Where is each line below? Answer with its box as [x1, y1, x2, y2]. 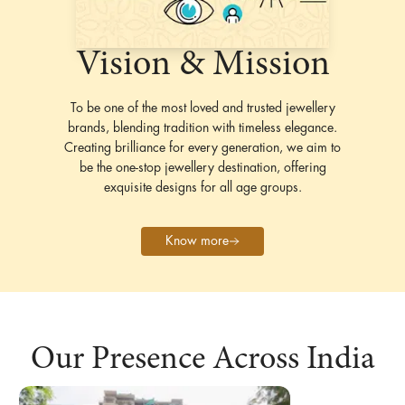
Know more [165, 233, 229, 249]
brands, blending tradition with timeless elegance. [68, 120, 337, 136]
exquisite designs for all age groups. [103, 180, 302, 195]
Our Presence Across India [30, 344, 375, 377]
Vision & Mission [75, 47, 330, 84]
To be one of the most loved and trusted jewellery [70, 100, 335, 116]
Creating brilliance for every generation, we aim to [64, 140, 341, 155]
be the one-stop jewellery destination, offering [79, 160, 326, 175]
